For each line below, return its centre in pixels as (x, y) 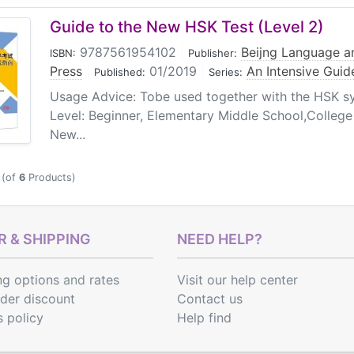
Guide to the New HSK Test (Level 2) (187, 27)
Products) (51, 177)
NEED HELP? (220, 239)
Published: (120, 72)
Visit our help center (237, 280)
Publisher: (213, 53)
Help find (204, 318)
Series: (226, 72)
